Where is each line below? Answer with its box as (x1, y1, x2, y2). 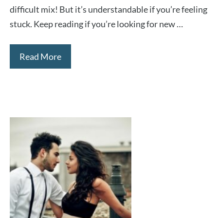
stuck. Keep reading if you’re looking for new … (10, 18, 183, 29)
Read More (19, 51, 61, 62)
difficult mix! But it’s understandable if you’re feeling (10, 4, 207, 15)
